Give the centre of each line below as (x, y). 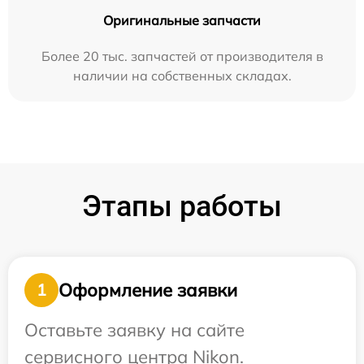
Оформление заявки (148, 290)
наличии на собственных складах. (182, 76)
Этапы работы (182, 206)
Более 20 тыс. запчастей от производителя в (182, 56)
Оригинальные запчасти (182, 20)
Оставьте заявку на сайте (134, 330)
